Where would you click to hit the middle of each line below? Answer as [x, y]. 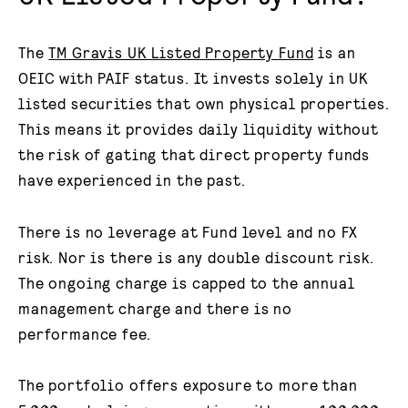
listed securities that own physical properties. [204, 103]
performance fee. [85, 333]
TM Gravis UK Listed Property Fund [181, 52]
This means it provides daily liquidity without [199, 129]
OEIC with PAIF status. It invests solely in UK [194, 78]
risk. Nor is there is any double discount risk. [196, 256]
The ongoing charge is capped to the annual [187, 282]
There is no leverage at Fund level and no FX [189, 231]
